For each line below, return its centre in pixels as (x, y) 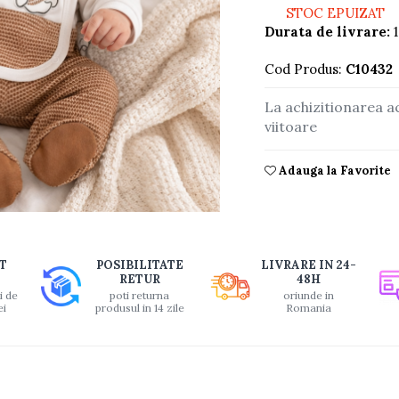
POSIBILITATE (139, 265)
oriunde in (308, 295)
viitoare (291, 126)
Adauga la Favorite (334, 171)
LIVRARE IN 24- (308, 265)
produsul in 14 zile (139, 308)
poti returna (140, 295)
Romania (308, 308)
